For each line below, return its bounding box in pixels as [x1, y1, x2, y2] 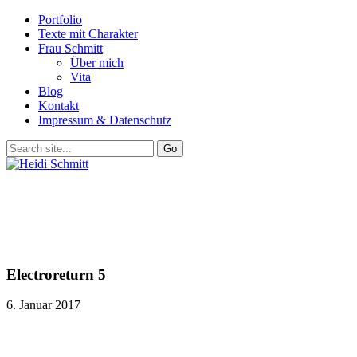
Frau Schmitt [38, 41, 103, 55]
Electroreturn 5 [6, 265, 106, 283]
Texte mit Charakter [38, 27, 138, 41]
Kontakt [38, 99, 79, 112]
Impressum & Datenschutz [38, 113, 171, 127]
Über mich [70, 56, 124, 69]
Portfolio [38, 13, 82, 26]
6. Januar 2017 [6, 298, 80, 312]
